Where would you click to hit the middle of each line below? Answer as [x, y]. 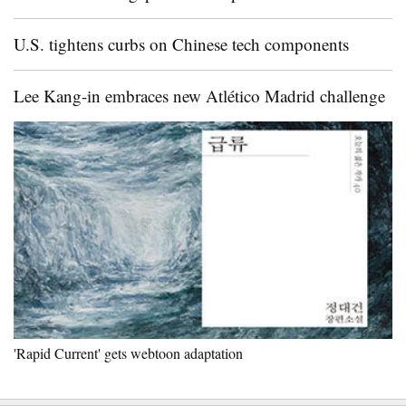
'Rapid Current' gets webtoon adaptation [128, 353]
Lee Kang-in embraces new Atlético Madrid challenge [199, 96]
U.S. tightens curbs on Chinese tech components [181, 44]
